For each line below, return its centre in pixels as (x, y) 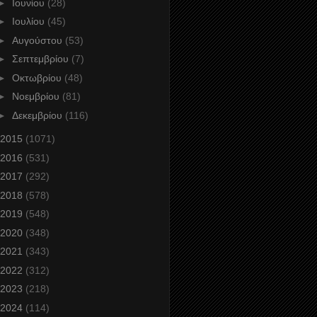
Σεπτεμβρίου (41, 59)
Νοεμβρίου (37, 97)
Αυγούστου (38, 40)
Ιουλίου (29, 22)
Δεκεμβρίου (38, 115)
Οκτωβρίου (38, 77)
